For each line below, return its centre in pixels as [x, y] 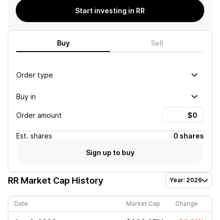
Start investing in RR [110, 10]
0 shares [189, 136]
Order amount [39, 115]
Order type [35, 75]
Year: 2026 [186, 180]
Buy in [26, 96]
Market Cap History [61, 180]
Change [187, 204]
